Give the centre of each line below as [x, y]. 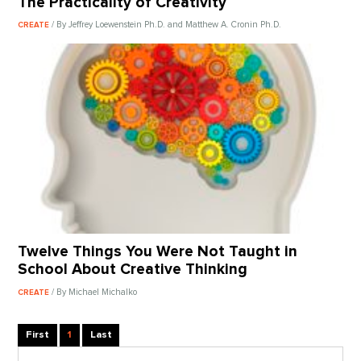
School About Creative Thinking [133, 270]
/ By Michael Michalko [95, 293]
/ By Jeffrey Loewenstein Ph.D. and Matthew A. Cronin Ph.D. [167, 25]
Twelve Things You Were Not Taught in [158, 252]
